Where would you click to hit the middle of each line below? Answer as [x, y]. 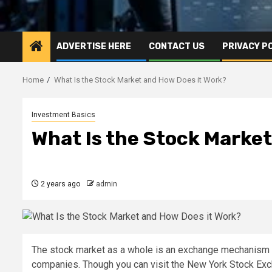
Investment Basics [63, 114]
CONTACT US [177, 46]
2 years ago [59, 184]
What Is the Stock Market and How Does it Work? [140, 80]
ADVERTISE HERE [94, 46]
